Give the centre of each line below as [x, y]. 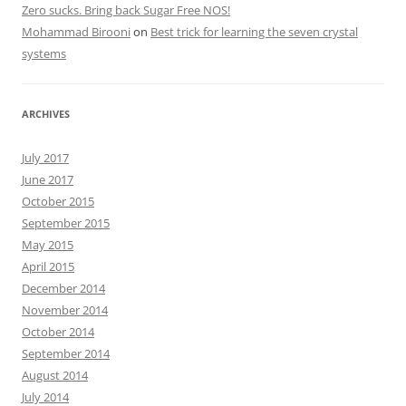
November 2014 [65, 310]
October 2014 [58, 332]
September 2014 [66, 354]
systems [44, 54]
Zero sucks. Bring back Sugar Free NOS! [126, 10]
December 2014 [63, 289]
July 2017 [45, 158]
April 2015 [48, 267]
